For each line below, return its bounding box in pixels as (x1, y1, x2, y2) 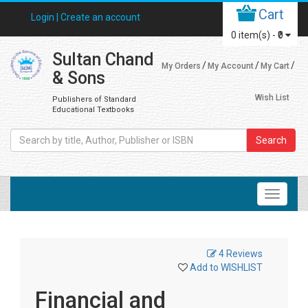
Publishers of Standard (52, 95, 136, 104)
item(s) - (239, 30, 278, 41)
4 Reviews (219, 248, 263, 259)
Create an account (60, 12, 140, 23)
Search (256, 135, 287, 146)
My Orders (162, 61, 201, 71)
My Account (208, 61, 254, 71)
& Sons (52, 68, 105, 88)
